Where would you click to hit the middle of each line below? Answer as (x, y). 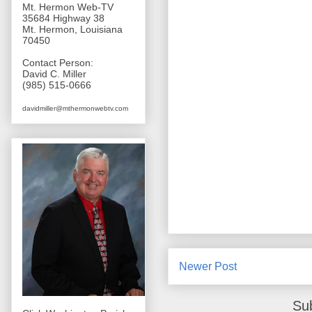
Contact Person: (58, 63)
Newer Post (208, 267)
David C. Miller (54, 74)
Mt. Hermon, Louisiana (72, 30)
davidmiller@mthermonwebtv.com (75, 109)
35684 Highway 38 (63, 18)
